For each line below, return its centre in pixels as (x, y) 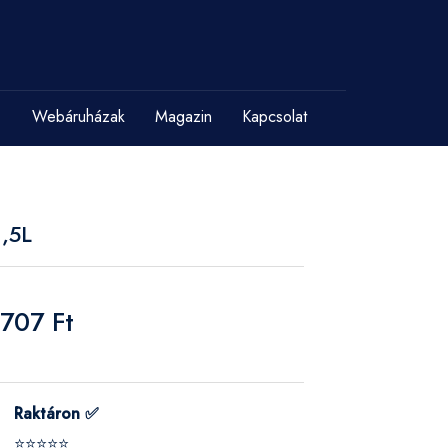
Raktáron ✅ (56, 413)
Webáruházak (78, 116)
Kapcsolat (274, 116)
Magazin (183, 116)
